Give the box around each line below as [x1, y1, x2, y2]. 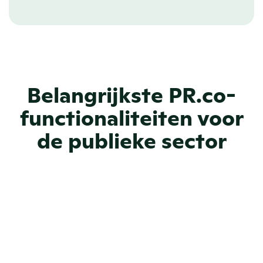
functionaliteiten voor [19, 105, 244, 131]
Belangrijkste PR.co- [27, 82, 236, 109]
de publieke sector [36, 128, 227, 154]
